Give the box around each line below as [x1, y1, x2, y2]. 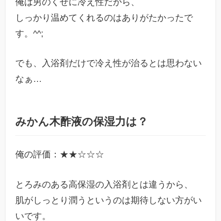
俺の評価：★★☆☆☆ [15, 149, 104, 160]
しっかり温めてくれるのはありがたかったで [15, 12, 193, 23]
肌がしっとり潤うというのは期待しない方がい [15, 195, 202, 206]
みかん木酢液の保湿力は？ [15, 115, 148, 128]
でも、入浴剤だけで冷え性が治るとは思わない [15, 58, 202, 69]
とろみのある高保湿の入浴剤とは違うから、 [15, 180, 193, 190]
